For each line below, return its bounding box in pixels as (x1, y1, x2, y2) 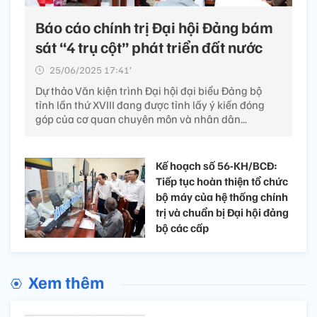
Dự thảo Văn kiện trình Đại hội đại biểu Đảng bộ (35, 83, 262, 98)
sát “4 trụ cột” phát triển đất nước (35, 36, 263, 57)
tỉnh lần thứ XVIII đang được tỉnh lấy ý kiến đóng (35, 97, 265, 112)
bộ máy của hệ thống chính (156, 189, 288, 204)
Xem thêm (28, 271, 104, 293)
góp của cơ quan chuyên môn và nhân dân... (35, 111, 247, 126)
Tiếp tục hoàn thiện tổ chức (156, 173, 288, 188)
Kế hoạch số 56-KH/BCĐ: (156, 158, 277, 173)
